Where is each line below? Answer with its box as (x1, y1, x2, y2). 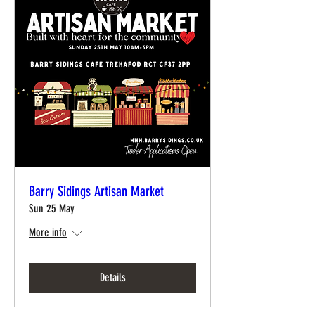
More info (29, 226, 67, 239)
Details (99, 271, 126, 284)
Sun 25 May (29, 202, 75, 215)
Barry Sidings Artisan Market (29, 183, 164, 200)
